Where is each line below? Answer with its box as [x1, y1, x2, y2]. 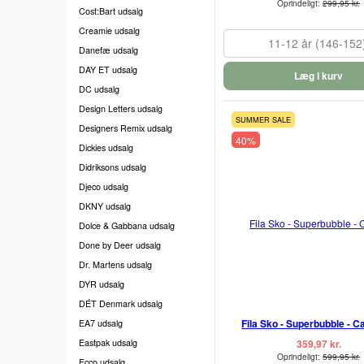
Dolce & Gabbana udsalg [79, 219, 175, 232]
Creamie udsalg [79, 24, 140, 37]
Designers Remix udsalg [79, 121, 172, 134]
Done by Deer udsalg [79, 238, 161, 251]
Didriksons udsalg [79, 160, 146, 173]
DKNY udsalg [79, 199, 131, 212]
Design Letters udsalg [79, 102, 162, 115]
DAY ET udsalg [79, 63, 137, 76]
